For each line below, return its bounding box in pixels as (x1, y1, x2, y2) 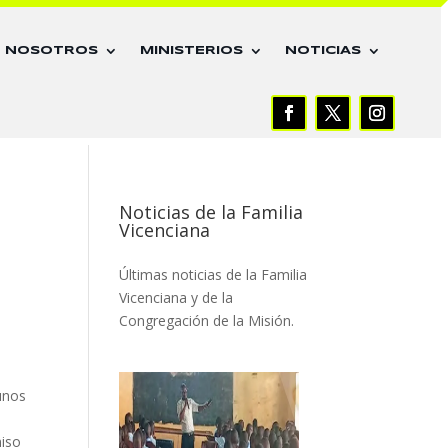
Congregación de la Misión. (119, 311, 295, 331)
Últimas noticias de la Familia (119, 265, 308, 285)
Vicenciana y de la (119, 288, 234, 308)
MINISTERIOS (140, 44, 244, 56)
